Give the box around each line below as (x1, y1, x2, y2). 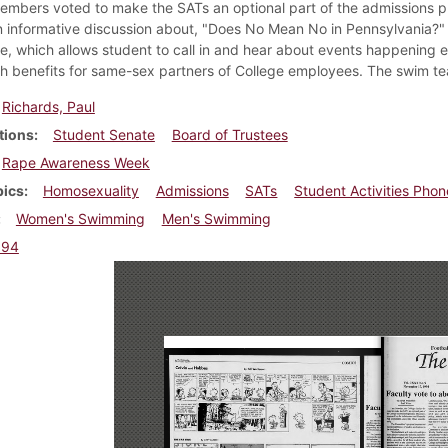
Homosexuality (42, 181, 139, 199)
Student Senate (52, 125, 155, 143)
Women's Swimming (15, 209, 145, 227)
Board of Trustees (171, 125, 288, 143)
